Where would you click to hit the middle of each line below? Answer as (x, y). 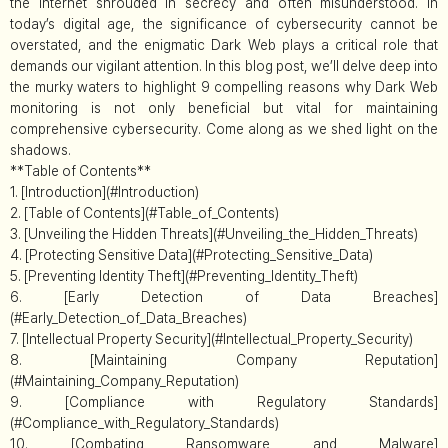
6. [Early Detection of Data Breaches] (224, 296)
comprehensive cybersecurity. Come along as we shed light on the (224, 128)
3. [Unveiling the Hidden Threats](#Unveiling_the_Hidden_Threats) (214, 233)
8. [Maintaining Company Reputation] (224, 359)
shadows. (40, 149)
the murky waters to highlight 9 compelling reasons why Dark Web (224, 86)
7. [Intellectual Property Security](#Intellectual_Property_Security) (211, 338)
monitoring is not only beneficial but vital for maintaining (224, 107)
